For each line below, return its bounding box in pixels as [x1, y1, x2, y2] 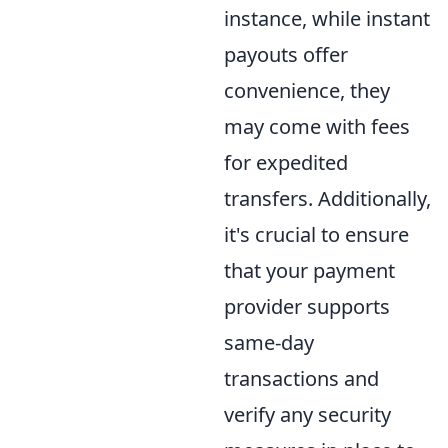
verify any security [224, 400, 391, 428]
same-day [224, 328, 314, 356]
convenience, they [224, 76, 390, 104]
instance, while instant [224, 4, 430, 32]
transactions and [224, 364, 379, 392]
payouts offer [224, 40, 348, 68]
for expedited [224, 148, 348, 176]
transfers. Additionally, [224, 184, 431, 212]
